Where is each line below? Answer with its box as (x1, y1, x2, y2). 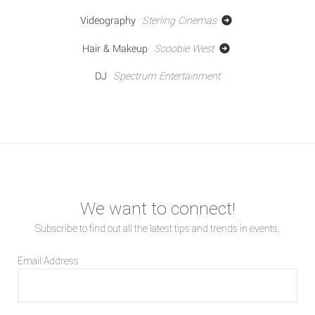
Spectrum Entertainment (113, 68, 220, 84)
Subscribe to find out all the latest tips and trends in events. (35, 222, 280, 234)
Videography (79, 13, 136, 28)
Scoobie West (154, 41, 217, 56)
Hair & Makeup (82, 41, 148, 56)
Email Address (18, 255, 79, 266)
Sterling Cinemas (141, 13, 219, 28)
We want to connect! (79, 198, 236, 219)
